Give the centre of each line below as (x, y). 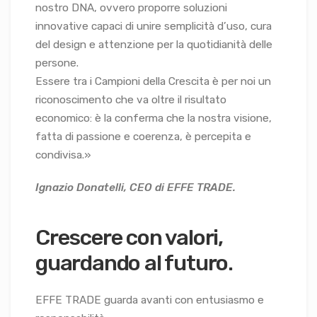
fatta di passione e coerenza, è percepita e (143, 136)
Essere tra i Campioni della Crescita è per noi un (153, 81)
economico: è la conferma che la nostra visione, (154, 118)
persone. (57, 63)
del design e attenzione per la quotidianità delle (154, 44)
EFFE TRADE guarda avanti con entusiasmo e (150, 300)
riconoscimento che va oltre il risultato (131, 99)
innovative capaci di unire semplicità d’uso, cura (154, 26)
